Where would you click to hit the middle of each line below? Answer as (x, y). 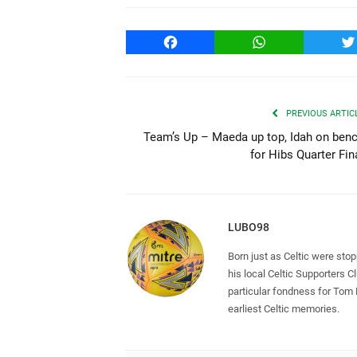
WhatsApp (288, 41)
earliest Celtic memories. (284, 308)
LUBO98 (249, 227)
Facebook (198, 41)
